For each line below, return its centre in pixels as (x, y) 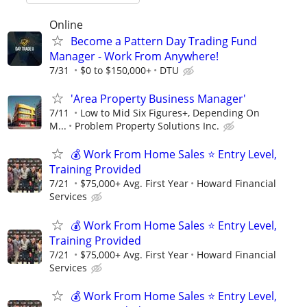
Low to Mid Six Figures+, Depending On (170, 113)
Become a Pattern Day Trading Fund (164, 41)
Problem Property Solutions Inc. (147, 126)
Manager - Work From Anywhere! (134, 56)
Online (66, 25)
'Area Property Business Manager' (158, 99)
